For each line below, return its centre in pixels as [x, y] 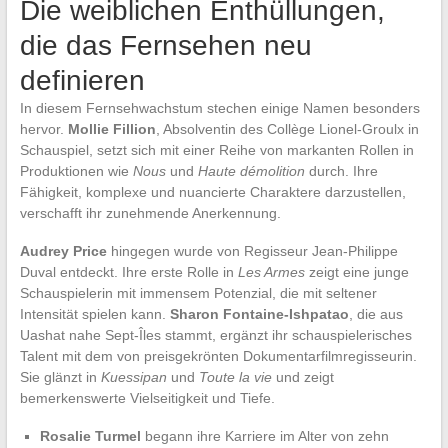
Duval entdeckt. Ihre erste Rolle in [128, 271]
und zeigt [302, 376]
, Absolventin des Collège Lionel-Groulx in [287, 128]
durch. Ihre [341, 170]
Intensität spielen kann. [94, 313]
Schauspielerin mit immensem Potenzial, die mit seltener [198, 292]
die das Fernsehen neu [165, 45]
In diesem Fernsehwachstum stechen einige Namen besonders [219, 107]
